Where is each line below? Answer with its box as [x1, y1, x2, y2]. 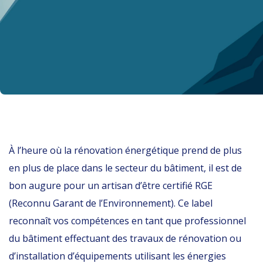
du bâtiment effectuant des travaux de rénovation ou [9, 232, 241, 245]
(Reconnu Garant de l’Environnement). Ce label [9, 197, 213, 210]
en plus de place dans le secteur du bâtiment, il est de [9, 161, 242, 174]
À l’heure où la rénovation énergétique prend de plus [9, 144, 242, 157]
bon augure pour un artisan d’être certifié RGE [9, 179, 213, 192]
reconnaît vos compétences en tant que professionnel [9, 214, 246, 227]
